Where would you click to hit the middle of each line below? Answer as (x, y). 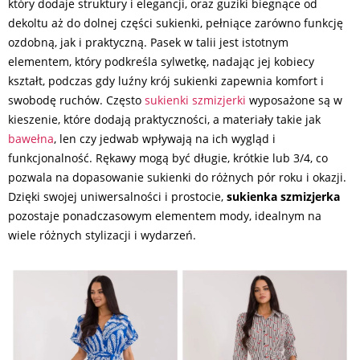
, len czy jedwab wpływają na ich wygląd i (165, 139)
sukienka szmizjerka (283, 196)
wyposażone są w (294, 100)
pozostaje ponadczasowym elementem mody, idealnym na (165, 216)
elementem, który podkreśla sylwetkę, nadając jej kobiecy (161, 61)
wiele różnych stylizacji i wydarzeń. (102, 235)
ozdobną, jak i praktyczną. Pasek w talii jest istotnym (148, 42)
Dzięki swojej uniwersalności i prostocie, (117, 196)
